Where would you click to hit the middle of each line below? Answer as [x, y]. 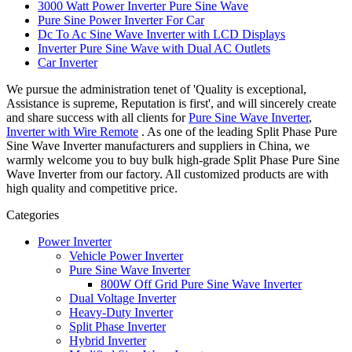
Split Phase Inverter [117, 326]
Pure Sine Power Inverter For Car [121, 20]
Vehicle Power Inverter [126, 255]
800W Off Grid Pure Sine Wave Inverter [201, 284]
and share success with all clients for [97, 117]
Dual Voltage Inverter [123, 298]
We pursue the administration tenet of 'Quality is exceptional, [156, 89]
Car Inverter [68, 62]
